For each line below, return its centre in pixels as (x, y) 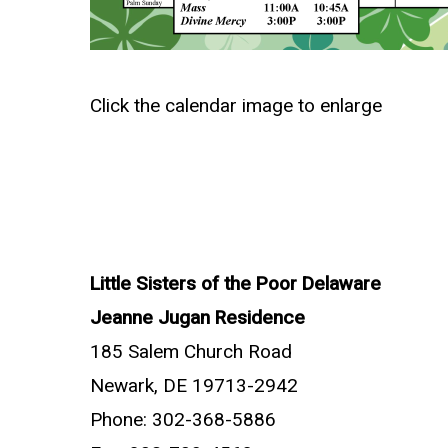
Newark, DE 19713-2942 (194, 386)
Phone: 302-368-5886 (183, 420)
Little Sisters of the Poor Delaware (235, 284)
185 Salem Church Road (191, 352)
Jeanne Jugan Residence (197, 318)
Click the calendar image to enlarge (236, 106)
